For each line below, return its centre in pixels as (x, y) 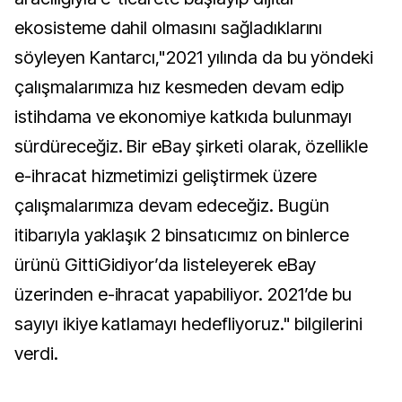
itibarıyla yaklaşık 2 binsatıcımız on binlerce (182, 235)
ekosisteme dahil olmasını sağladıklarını (169, 28)
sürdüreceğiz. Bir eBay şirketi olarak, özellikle (192, 146)
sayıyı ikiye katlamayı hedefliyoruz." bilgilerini (189, 324)
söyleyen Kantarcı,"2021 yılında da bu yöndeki (194, 57)
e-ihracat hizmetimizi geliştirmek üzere (166, 176)
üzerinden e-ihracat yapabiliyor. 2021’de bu (184, 294)
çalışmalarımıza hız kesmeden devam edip (179, 87)
